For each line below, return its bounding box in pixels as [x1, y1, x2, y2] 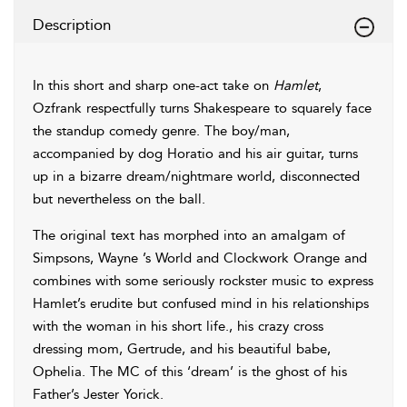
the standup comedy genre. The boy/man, [33, 123, 290, 139]
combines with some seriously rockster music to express [33, 273, 373, 289]
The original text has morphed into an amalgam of [33, 227, 345, 243]
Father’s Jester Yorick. [33, 386, 164, 402]
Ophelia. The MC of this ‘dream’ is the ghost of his [33, 363, 347, 380]
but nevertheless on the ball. [33, 191, 205, 207]
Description [33, 15, 111, 34]
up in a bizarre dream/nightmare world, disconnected [33, 168, 360, 184]
